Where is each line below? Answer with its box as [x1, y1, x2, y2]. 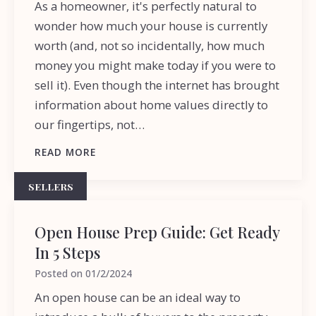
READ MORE [35, 145, 97, 159]
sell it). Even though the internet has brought [35, 77, 280, 94]
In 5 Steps [35, 242, 101, 263]
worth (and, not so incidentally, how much [35, 37, 265, 54]
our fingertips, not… [35, 116, 145, 133]
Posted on [35, 267, 86, 281]
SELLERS [28, 179, 73, 193]
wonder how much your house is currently [35, 18, 268, 35]
